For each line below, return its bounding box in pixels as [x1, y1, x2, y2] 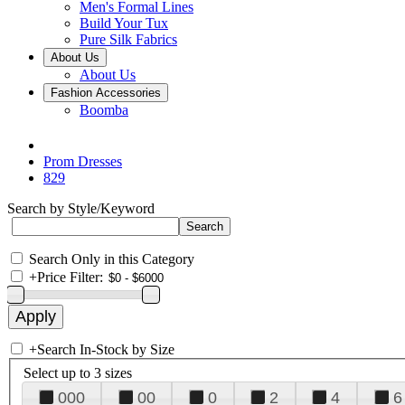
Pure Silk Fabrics [80, 32, 177, 47]
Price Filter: [37, 269, 103, 285]
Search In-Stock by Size [37, 342, 174, 357]
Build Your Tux [80, 15, 168, 31]
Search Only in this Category [29, 251, 194, 267]
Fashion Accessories [51, 86, 161, 99]
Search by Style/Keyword [7, 201, 155, 216]
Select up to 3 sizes [24, 364, 132, 381]
